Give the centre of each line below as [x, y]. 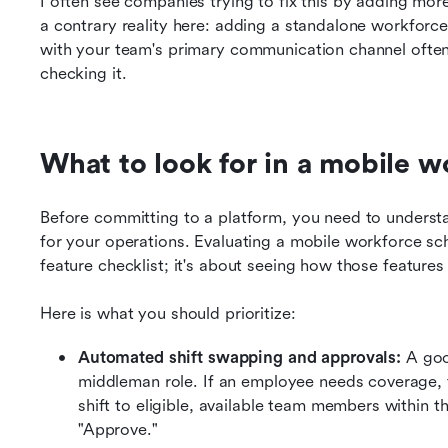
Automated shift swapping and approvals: [242, 357]
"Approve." [118, 429]
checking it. [83, 73]
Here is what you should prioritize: [168, 313]
